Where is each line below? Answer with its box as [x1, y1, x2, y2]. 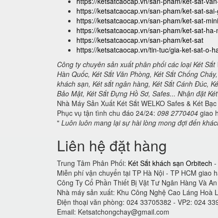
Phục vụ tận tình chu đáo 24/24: [57, 108, 157, 118]
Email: [57, 207, 78, 217]
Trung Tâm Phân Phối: [57, 158, 128, 168]
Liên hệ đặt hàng [57, 135, 167, 156]
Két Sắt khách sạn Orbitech [128, 158, 212, 168]
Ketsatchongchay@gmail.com [78, 207, 169, 217]
